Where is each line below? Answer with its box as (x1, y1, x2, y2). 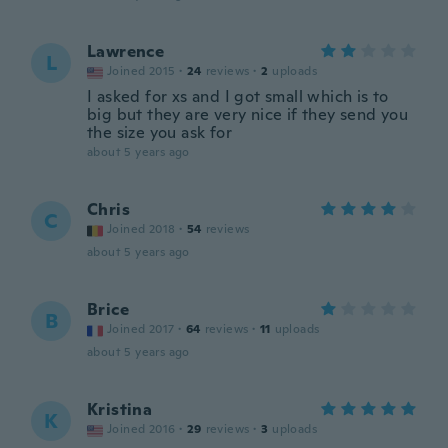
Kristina (87, 399, 153, 420)
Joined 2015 (107, 63, 176, 79)
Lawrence (87, 41, 165, 62)
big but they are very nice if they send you (87, 104, 409, 125)
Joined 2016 (107, 421, 176, 437)
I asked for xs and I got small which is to (87, 86, 389, 107)
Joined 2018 (107, 221, 176, 237)
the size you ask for (87, 122, 232, 143)
